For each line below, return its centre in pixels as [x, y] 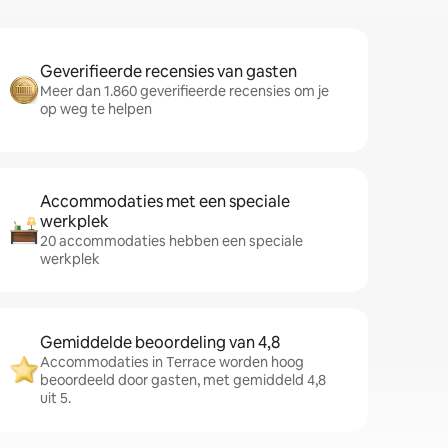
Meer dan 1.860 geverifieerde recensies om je [184, 91]
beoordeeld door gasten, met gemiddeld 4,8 [183, 380]
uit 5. [55, 398]
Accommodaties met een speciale [165, 201]
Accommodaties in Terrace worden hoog [172, 362]
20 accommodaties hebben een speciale [171, 241]
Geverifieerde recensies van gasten [168, 71]
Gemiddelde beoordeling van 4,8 [160, 342]
